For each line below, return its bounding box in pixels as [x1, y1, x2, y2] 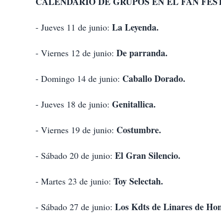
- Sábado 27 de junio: [36, 200, 115, 213]
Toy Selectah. [113, 174, 163, 187]
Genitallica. [112, 97, 156, 110]
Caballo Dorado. [122, 72, 185, 85]
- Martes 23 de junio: [36, 175, 113, 187]
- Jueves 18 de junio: [36, 98, 112, 110]
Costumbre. [116, 123, 161, 136]
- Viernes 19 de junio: [36, 123, 116, 136]
